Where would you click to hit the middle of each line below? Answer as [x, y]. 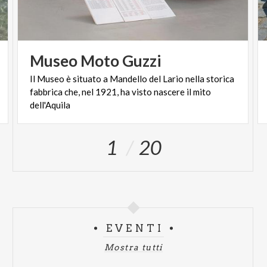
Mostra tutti [133, 247]
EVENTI [135, 228]
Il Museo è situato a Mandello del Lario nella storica [132, 79]
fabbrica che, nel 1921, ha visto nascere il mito [121, 92]
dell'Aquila [50, 105]
